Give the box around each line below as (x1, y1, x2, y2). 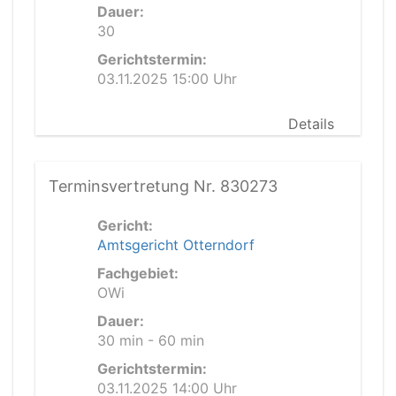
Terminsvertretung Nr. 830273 (49, 177, 278, 195)
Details (288, 115, 334, 133)
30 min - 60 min (97, 331, 204, 349)
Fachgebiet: (97, 264, 179, 282)
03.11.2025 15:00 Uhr (97, 70, 237, 88)
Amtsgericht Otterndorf (97, 236, 255, 254)
